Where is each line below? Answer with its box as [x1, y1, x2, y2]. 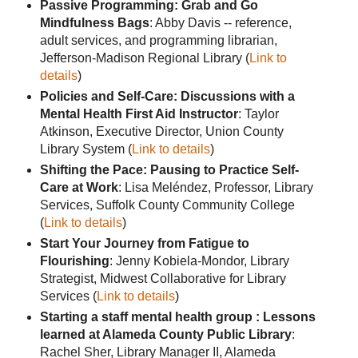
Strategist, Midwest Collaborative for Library [39, 272, 286, 286]
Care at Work [39, 181, 118, 195]
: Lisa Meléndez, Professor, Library [117, 181, 313, 195]
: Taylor [237, 107, 279, 121]
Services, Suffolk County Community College [39, 198, 295, 213]
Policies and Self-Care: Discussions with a [39, 89, 295, 104]
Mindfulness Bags [39, 16, 149, 30]
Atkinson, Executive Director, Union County [39, 125, 284, 139]
